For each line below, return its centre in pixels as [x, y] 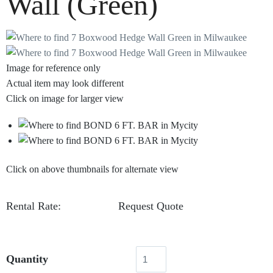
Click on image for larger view [65, 98]
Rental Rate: [34, 206]
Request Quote [151, 206]
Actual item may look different [65, 83]
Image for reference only [53, 68]
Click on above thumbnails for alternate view [92, 169]
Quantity [27, 259]
